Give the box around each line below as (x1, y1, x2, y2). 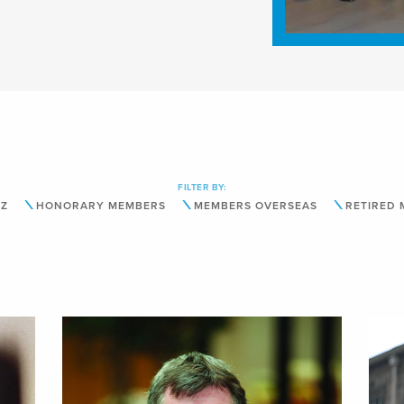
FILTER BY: (178, 181, 226, 193)
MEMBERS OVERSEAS (194, 198, 317, 212)
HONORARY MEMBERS (36, 198, 166, 212)
